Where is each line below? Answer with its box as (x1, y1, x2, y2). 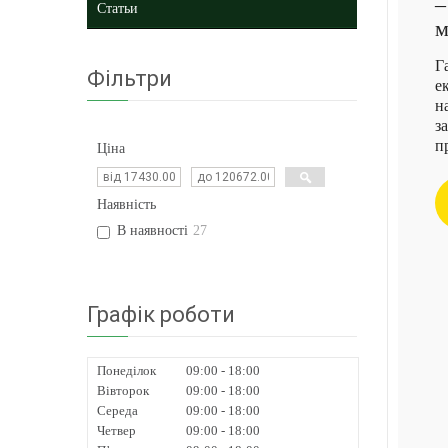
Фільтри (87, 65, 172, 91)
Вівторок (97, 382, 149, 398)
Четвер (97, 422, 136, 438)
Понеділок (97, 362, 156, 378)
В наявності (117, 222, 188, 238)
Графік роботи (87, 301, 235, 327)
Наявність (97, 196, 156, 212)
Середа (97, 402, 138, 418)
